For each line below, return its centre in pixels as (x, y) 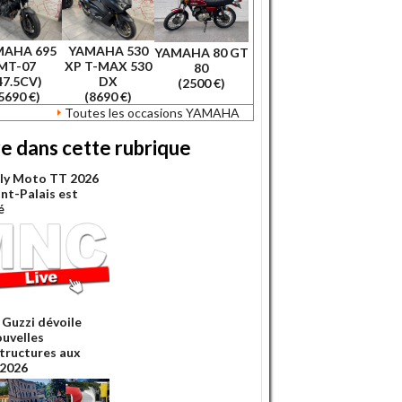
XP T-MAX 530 (108, 66)
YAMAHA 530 (108, 50)
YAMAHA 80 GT (201, 53)
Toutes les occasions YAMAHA (152, 112)
